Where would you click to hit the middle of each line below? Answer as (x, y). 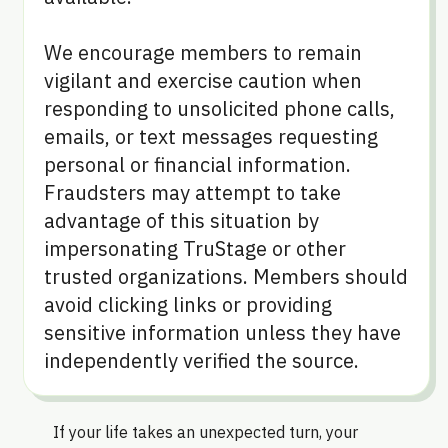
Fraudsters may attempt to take (193, 192)
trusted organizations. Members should (226, 276)
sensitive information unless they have (223, 332)
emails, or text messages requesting (211, 136)
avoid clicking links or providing (188, 304)
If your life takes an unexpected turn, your (205, 431)
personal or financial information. (198, 164)
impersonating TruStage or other (195, 248)
